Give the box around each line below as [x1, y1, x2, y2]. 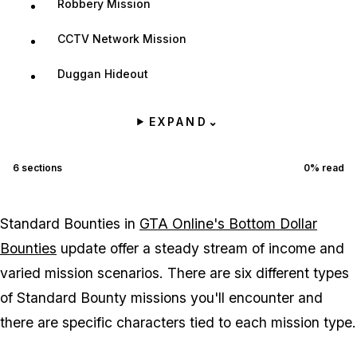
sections [19, 161, 62, 174]
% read [310, 161, 344, 174]
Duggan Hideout [57, 66, 148, 80]
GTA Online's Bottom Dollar [139, 214, 317, 232]
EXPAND [149, 114, 208, 128]
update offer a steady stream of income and [57, 239, 344, 257]
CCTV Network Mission [57, 31, 186, 45]
